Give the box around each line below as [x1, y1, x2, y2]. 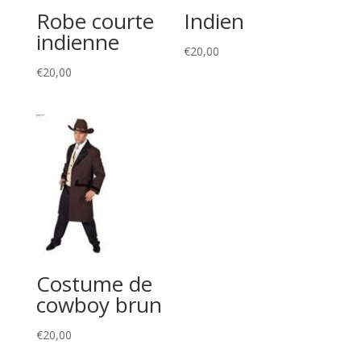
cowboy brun [35, 289, 162, 319]
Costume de [35, 268, 152, 298]
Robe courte [35, 6, 154, 35]
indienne [35, 27, 119, 56]
